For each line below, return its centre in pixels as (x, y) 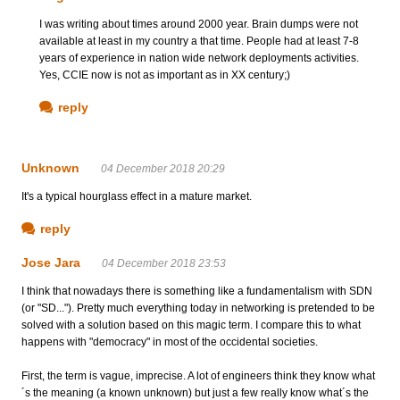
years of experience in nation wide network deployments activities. (199, 58)
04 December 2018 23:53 (164, 263)
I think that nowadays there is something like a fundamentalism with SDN (197, 291)
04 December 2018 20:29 (163, 168)
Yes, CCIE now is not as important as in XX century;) (165, 75)
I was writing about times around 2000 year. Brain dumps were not (199, 24)
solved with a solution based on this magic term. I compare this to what (191, 325)
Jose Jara (51, 262)
